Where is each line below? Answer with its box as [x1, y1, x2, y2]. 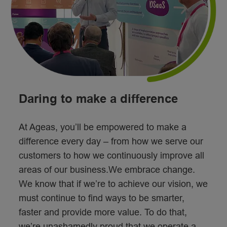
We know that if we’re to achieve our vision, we [18, 179, 208, 190]
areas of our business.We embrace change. [18, 165, 195, 175]
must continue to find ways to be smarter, [18, 193, 184, 204]
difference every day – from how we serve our [18, 136, 203, 147]
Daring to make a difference [18, 92, 178, 106]
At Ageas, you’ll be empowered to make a [18, 122, 186, 133]
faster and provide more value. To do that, [18, 207, 187, 218]
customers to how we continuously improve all [18, 150, 204, 161]
